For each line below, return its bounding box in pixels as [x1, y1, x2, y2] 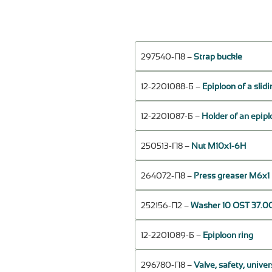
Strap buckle [194, 53, 242, 62]
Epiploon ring [203, 231, 253, 240]
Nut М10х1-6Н [191, 142, 246, 151]
